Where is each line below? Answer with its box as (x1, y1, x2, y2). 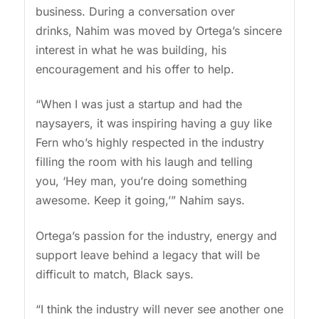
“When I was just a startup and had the (35, 97, 242, 112)
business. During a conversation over (35, 4, 235, 19)
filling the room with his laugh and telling (35, 155, 253, 169)
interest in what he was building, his (35, 42, 226, 57)
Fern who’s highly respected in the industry (35, 135, 264, 150)
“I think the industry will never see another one (35, 301, 283, 316)
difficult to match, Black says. (35, 266, 197, 281)
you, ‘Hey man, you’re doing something (35, 174, 247, 189)
